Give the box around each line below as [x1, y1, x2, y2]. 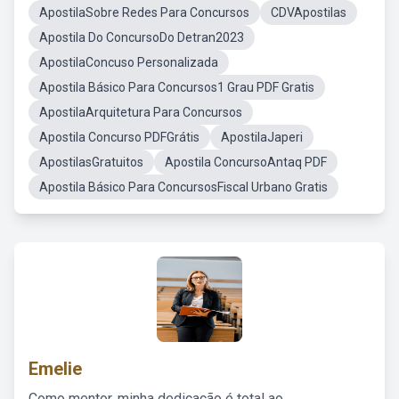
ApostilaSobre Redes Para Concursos [39, 5, 249, 20]
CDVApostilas [271, 5, 346, 20]
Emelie [28, 358, 82, 379]
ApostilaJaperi [221, 130, 303, 144]
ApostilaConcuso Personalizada [39, 55, 218, 69]
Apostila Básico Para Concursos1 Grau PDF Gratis [39, 80, 314, 94]
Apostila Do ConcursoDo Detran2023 [39, 30, 244, 45]
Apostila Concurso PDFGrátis [39, 130, 199, 144]
